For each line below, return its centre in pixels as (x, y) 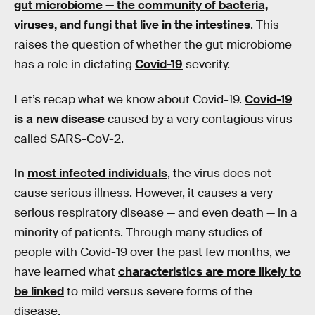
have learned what (66, 272)
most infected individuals (97, 174)
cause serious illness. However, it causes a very (143, 193)
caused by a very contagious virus (199, 119)
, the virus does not (219, 174)
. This (265, 25)
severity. (206, 64)
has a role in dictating (75, 64)
